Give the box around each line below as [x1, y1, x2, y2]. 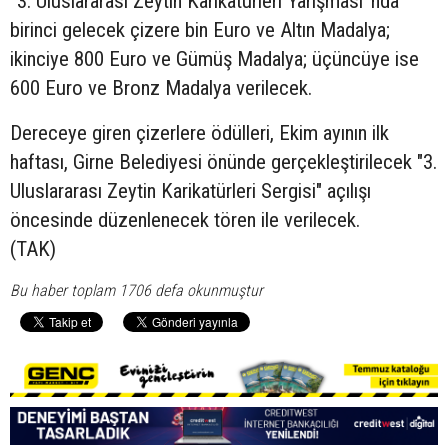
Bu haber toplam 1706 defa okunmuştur [10, 280, 263, 300]
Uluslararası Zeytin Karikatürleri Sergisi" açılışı [10, 178, 371, 203]
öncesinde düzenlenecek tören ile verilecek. [10, 207, 360, 232]
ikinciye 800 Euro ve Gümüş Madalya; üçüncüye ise [10, 46, 419, 71]
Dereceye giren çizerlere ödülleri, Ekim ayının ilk [10, 120, 389, 145]
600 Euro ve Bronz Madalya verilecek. [10, 75, 312, 100]
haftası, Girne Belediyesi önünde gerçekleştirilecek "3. [10, 149, 437, 174]
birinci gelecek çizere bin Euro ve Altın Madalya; [10, 17, 390, 42]
